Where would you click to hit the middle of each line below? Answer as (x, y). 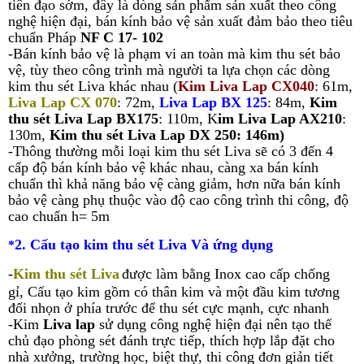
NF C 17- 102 (122, 38)
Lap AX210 (306, 119)
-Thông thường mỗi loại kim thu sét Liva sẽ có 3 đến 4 (171, 152)
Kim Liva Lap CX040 (246, 87)
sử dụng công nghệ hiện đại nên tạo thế (213, 325)
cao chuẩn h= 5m (59, 217)
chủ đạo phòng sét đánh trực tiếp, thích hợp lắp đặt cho (171, 341)
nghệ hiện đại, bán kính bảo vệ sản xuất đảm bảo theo (169, 22)
